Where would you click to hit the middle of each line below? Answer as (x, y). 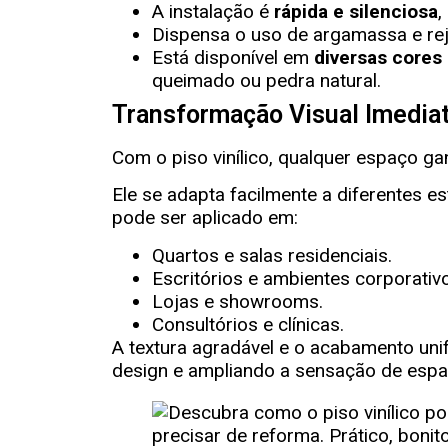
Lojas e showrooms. (237, 301)
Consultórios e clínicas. (248, 324)
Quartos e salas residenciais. (272, 255)
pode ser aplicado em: (205, 218)
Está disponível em (233, 57)
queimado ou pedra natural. (266, 80)
